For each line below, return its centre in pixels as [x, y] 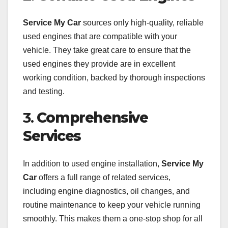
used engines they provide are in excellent [99, 64]
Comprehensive [92, 118]
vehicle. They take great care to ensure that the [107, 50]
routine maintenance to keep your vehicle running [112, 205]
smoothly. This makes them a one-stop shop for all [113, 218]
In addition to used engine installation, [92, 163]
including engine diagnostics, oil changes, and [106, 191]
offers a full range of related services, [104, 177]
